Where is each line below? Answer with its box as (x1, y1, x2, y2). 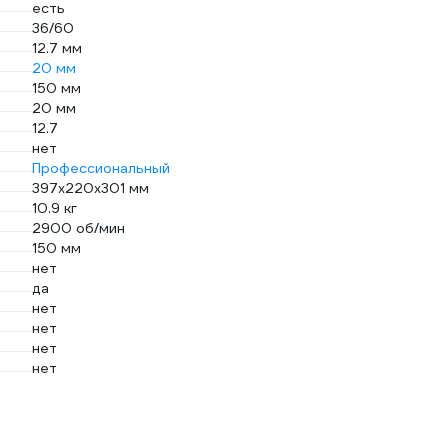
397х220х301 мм (32, 179, 149, 197)
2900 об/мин (32, 219, 125, 237)
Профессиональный (32, 159, 170, 177)
